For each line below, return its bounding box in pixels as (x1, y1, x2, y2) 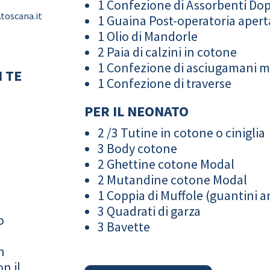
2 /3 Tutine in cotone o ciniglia (98, 124, 266, 141)
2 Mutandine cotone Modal (98, 171, 248, 188)
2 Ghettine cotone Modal (98, 155, 235, 172)
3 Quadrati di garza (98, 202, 201, 219)
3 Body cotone (98, 139, 178, 157)
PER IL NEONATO (84, 101, 189, 121)
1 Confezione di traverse (98, 74, 232, 92)
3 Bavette (98, 218, 151, 235)
